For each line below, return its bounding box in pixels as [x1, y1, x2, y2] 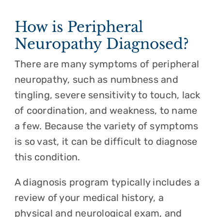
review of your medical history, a [14, 192, 164, 203]
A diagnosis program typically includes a [14, 176, 200, 188]
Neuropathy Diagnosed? [14, 35, 189, 53]
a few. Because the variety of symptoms [14, 120, 199, 132]
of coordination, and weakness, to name [14, 105, 198, 116]
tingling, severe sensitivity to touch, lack [14, 89, 201, 101]
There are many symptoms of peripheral [14, 58, 200, 70]
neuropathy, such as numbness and [14, 74, 178, 85]
